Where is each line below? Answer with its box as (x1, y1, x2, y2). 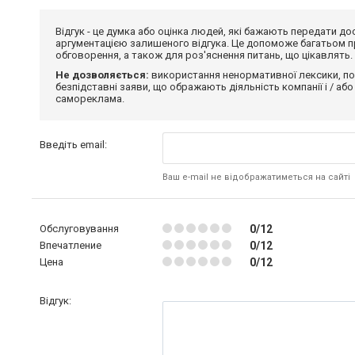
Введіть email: (40, 139, 107, 151)
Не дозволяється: (55, 69, 149, 81)
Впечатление (40, 239, 101, 251)
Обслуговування (40, 223, 119, 235)
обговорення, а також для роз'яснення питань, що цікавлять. (55, 49, 353, 61)
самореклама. (55, 93, 124, 105)
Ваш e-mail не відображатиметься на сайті (162, 172, 350, 182)
